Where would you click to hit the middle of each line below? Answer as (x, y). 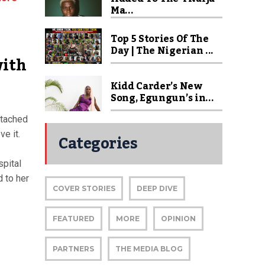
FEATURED (74, 219)
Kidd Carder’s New (157, 86)
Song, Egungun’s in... (162, 98)
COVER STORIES (84, 188)
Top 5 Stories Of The (160, 39)
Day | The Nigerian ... (162, 51)
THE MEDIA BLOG (149, 249)
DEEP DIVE (157, 188)
